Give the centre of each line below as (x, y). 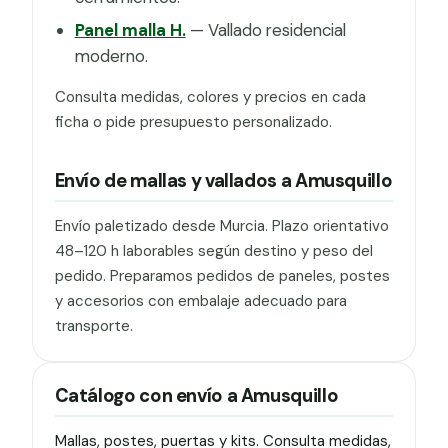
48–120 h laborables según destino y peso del (213, 251)
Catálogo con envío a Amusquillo (196, 395)
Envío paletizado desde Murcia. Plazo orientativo (221, 226)
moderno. (111, 56)
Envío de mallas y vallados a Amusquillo (223, 181)
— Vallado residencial (265, 30)
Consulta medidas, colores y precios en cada (210, 97)
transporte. (93, 326)
